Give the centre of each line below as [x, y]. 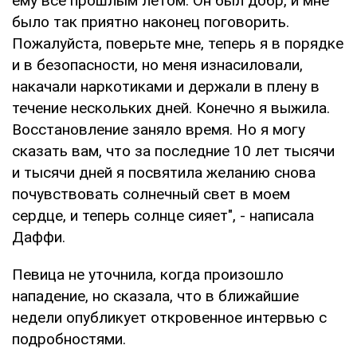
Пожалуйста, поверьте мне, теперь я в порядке [178, 43]
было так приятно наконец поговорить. [151, 22]
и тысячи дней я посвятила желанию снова [164, 172]
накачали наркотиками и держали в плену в [166, 86]
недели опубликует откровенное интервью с [169, 317]
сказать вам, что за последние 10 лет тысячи [173, 151]
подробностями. [69, 339]
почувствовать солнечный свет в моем [151, 194]
